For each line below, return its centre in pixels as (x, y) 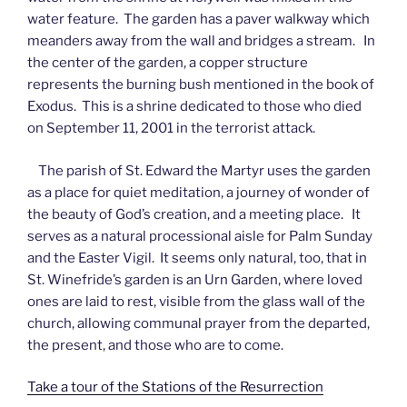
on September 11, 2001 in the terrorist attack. (171, 128)
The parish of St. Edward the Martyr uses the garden (199, 170)
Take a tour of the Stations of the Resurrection (175, 387)
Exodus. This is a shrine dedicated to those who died (194, 106)
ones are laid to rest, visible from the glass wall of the (196, 301)
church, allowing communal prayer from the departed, (199, 323)
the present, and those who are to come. (155, 345)
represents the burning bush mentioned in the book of (201, 84)
